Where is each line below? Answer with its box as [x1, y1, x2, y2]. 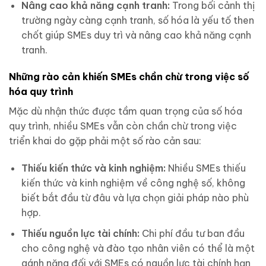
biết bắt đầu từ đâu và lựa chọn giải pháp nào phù [21, 192, 249, 204]
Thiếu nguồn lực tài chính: [21, 227, 140, 239]
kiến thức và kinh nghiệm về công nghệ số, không [21, 177, 245, 189]
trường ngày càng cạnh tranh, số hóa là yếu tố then [21, 14, 254, 26]
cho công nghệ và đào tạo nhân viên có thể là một [21, 242, 255, 254]
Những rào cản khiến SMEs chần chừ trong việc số [9, 71, 249, 83]
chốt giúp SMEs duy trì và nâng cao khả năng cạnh [21, 28, 251, 41]
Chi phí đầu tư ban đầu [139, 227, 245, 239]
